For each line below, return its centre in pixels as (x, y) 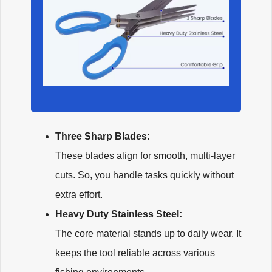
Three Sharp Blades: (104, 137)
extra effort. (79, 195)
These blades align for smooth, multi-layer (145, 156)
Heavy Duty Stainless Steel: (120, 214)
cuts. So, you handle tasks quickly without (144, 175)
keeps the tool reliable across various (135, 253)
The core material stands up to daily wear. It (148, 234)
